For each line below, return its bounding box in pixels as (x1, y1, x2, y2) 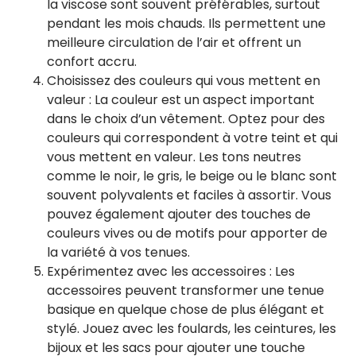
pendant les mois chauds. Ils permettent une (47, 14, 326, 33)
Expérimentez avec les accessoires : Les (47, 262, 295, 281)
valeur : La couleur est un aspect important (47, 91, 315, 109)
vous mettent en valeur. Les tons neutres (47, 148, 301, 166)
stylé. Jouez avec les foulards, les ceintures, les (47, 319, 336, 338)
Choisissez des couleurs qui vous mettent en (47, 72, 320, 90)
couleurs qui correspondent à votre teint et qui (47, 129, 338, 147)
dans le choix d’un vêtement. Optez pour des (47, 110, 325, 128)
